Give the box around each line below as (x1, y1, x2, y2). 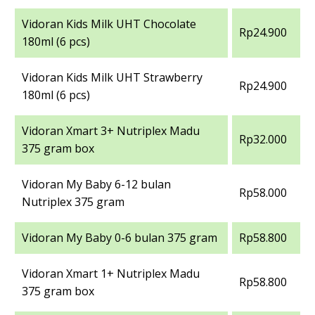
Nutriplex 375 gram (22, 194, 124, 210)
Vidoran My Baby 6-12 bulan (22, 176, 171, 193)
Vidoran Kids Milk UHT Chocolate (22, 16, 196, 32)
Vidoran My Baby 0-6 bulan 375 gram (22, 230, 217, 246)
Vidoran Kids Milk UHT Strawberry (22, 70, 202, 86)
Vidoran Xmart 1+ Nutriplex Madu (22, 266, 200, 282)
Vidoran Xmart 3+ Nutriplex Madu (22, 123, 200, 139)
